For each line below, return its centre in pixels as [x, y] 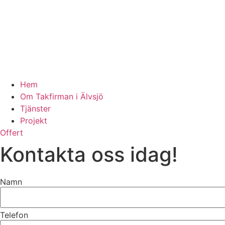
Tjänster [35, 108]
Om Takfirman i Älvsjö [62, 96]
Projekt [34, 121]
